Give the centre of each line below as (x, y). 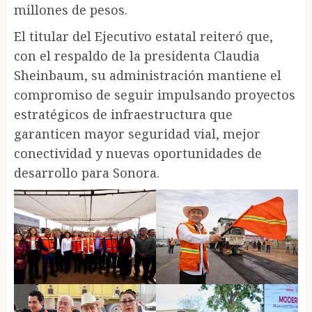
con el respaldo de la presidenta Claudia (137, 55)
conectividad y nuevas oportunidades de (138, 153)
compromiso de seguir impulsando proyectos (155, 94)
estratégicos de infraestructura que (123, 114)
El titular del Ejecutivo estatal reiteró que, (143, 36)
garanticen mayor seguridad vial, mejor (137, 133)
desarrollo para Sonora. (87, 172)
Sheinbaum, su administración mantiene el (148, 75)
